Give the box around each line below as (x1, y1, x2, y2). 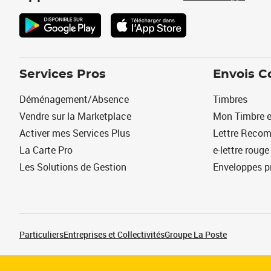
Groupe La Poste (165, 229, 227, 240)
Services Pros (19, 68, 106, 80)
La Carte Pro (19, 143, 73, 157)
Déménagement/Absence (19, 93, 129, 106)
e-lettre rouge (213, 143, 269, 157)
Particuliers (19, 229, 64, 240)
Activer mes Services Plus (19, 126, 130, 140)
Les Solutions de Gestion (19, 160, 126, 174)
